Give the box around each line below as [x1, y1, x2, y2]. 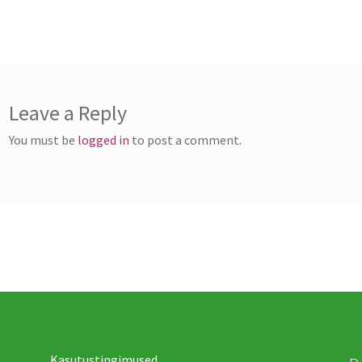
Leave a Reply [9, 100, 128, 127]
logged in [78, 132, 130, 149]
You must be [9, 132, 78, 149]
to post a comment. [129, 132, 242, 149]
